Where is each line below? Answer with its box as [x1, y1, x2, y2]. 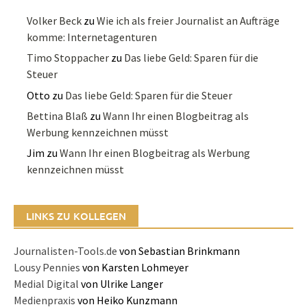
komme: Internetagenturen [27, 29, 158, 44]
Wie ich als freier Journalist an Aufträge [97, 13, 280, 27]
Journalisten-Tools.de [14, 244, 117, 258]
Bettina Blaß [27, 109, 88, 123]
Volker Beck [27, 13, 82, 27]
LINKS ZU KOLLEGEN [26, 209, 126, 223]
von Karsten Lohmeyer [80, 260, 188, 275]
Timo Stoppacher [27, 51, 110, 65]
